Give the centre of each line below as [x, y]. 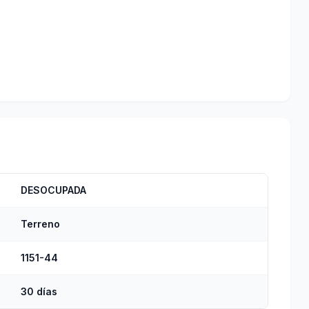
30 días [39, 291]
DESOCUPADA [53, 190]
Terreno [40, 224]
